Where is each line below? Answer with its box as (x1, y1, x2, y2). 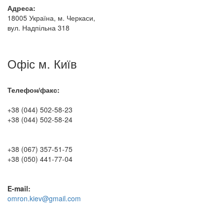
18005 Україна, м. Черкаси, (7, 12, 95, 23)
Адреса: (7, 2, 36, 13)
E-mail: (7, 183, 31, 193)
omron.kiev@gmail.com (7, 193, 81, 203)
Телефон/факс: (7, 84, 60, 95)
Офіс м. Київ (7, 54, 77, 72)
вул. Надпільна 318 (7, 22, 70, 33)
